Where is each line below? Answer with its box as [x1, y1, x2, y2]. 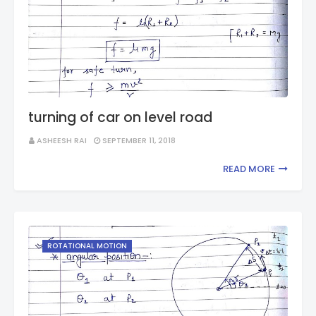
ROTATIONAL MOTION [47, 241, 127, 251]
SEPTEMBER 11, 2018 [102, 135, 176, 146]
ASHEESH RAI [37, 135, 87, 146]
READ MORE [223, 162, 275, 176]
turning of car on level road [28, 108, 212, 127]
